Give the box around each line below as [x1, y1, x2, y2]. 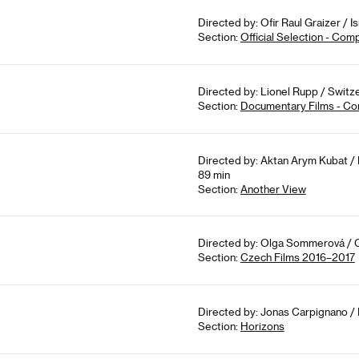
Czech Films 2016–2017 [240, 251, 355, 264]
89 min [197, 168, 230, 181]
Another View [240, 183, 306, 196]
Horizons [240, 320, 284, 333]
